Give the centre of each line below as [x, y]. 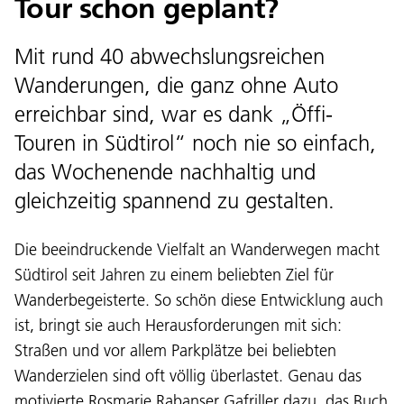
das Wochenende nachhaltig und [165, 171]
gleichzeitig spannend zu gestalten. [174, 200]
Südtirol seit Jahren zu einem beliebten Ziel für [174, 274]
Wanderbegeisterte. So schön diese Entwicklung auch [199, 299]
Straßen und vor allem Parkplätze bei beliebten [175, 350]
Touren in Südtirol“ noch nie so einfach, [195, 142]
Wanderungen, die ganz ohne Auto [176, 85]
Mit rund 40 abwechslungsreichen [170, 56]
